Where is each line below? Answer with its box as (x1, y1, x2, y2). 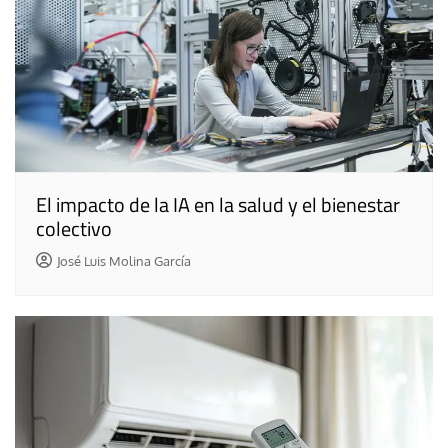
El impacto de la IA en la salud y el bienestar (36, 188, 400, 220)
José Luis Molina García (56, 252, 191, 269)
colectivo (36, 212, 112, 244)
